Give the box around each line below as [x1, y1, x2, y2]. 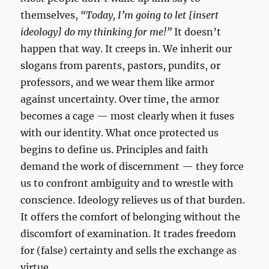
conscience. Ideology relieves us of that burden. [20, 194, 246, 207]
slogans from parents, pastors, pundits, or [20, 59, 221, 72]
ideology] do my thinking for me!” [20, 26, 172, 38]
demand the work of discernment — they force [20, 160, 244, 173]
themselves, [20, 9, 81, 22]
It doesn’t [172, 26, 222, 38]
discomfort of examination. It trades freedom [20, 228, 237, 240]
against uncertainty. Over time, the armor [20, 93, 220, 106]
